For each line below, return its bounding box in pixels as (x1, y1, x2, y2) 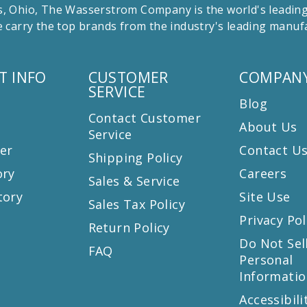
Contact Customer (88, 109, 201, 126)
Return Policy (88, 219, 170, 236)
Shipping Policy (88, 149, 183, 166)
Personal (239, 251, 293, 268)
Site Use (239, 188, 291, 205)
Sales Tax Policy (88, 195, 186, 212)
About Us (239, 118, 297, 135)
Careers (239, 164, 287, 182)
